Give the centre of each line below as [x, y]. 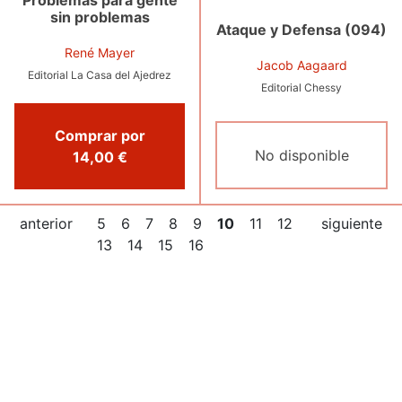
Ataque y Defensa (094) [301, 29]
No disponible [301, 156]
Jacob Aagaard [301, 65]
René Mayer [100, 53]
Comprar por [100, 136]
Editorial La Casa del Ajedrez [100, 75]
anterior [46, 224]
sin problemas [100, 17]
